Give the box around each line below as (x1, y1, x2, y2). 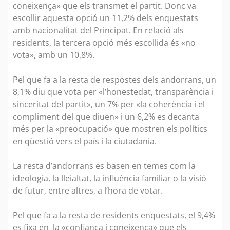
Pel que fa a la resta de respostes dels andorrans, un (13, 73, 216, 85)
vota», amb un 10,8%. (13, 49, 97, 61)
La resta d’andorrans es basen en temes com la (13, 160, 196, 171)
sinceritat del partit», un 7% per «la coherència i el (13, 98, 205, 110)
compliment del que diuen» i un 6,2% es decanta (13, 110, 199, 122)
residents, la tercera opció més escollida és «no (13, 36, 196, 48)
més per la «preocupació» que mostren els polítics (13, 123, 207, 135)
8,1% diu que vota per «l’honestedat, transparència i (13, 86, 214, 98)
